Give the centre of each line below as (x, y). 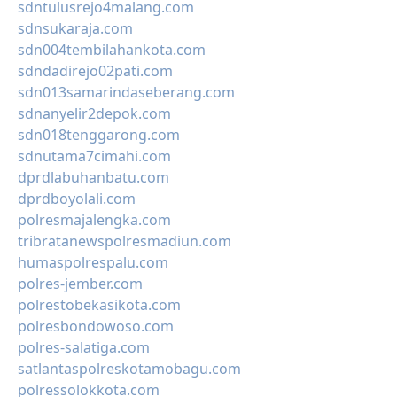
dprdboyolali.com (77, 198)
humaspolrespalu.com (93, 262)
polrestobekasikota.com (99, 305)
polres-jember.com (80, 284)
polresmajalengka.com (94, 220)
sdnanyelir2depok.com (94, 113)
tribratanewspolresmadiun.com (125, 241)
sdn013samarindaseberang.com (126, 92)
